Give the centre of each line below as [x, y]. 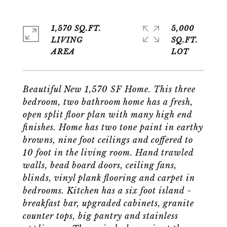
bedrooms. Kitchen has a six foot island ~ [107, 191]
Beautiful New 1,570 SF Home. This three [109, 89]
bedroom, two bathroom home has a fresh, [108, 102]
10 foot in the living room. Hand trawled [108, 153]
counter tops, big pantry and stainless [101, 216]
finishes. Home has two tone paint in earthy [113, 127]
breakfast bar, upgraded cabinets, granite [108, 203]
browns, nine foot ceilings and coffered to [108, 140]
